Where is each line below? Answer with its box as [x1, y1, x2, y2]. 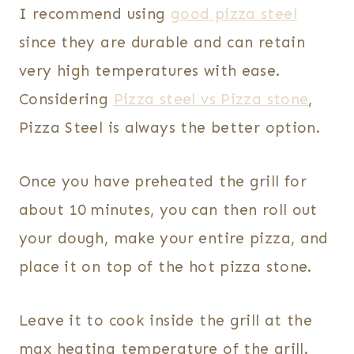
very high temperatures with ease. [19, 62, 281, 81]
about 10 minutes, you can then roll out [19, 201, 318, 220]
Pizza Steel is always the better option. [19, 119, 321, 137]
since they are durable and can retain [19, 33, 306, 52]
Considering [19, 90, 114, 109]
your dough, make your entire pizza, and [19, 229, 329, 248]
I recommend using [19, 5, 171, 24]
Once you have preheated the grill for [19, 172, 307, 191]
